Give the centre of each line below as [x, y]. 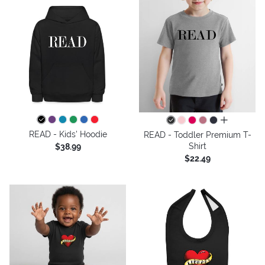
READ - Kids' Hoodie [68, 134]
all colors [237, 120]
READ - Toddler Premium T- [197, 135]
